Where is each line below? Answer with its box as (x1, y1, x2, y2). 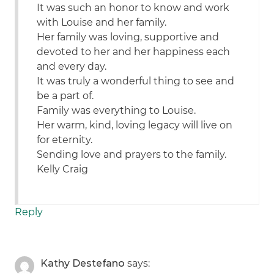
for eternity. (37, 134, 93, 146)
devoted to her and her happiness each (37, 46, 231, 58)
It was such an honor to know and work (37, 2, 230, 14)
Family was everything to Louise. (37, 105, 196, 117)
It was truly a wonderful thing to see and (37, 75, 235, 87)
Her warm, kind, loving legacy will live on (37, 119, 233, 131)
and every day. (37, 61, 107, 73)
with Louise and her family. (37, 17, 167, 29)
